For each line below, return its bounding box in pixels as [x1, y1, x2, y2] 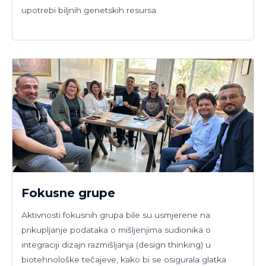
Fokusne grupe [21, 185, 115, 200]
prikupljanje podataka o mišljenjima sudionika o [21, 224, 211, 235]
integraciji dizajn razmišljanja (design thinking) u [21, 239, 211, 249]
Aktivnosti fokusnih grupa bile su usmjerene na [21, 210, 210, 220]
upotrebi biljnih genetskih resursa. [21, 5, 158, 15]
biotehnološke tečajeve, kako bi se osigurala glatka [21, 254, 226, 264]
